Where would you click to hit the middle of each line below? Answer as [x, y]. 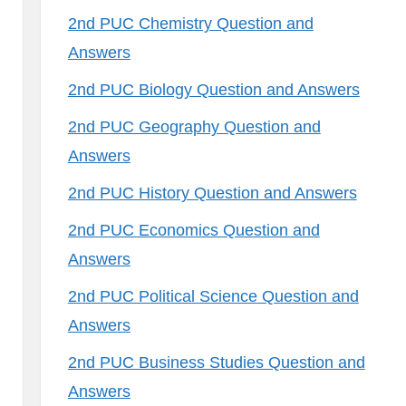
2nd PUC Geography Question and [194, 127]
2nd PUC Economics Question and [193, 230]
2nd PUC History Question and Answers [212, 193]
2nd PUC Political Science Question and [213, 296]
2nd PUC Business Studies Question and [216, 362]
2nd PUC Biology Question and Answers [213, 90]
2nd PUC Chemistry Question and [190, 24]
